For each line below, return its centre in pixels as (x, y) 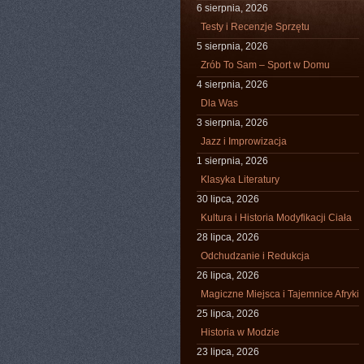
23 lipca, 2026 (228, 352)
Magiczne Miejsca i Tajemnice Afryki (280, 294)
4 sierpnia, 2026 (232, 84)
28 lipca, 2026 (228, 237)
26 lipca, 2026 (228, 275)
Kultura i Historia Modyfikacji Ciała (276, 218)
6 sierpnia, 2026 (232, 8)
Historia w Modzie (240, 332)
